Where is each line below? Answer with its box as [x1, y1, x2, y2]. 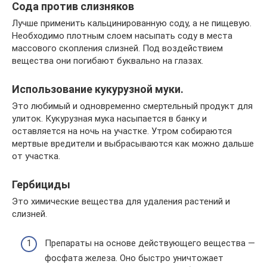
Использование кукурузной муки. [12, 83, 184, 95]
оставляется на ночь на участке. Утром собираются [12, 126, 232, 136]
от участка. [12, 151, 60, 162]
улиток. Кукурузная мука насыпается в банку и [12, 113, 207, 124]
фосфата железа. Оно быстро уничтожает [45, 252, 223, 263]
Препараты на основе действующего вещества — [45, 237, 255, 249]
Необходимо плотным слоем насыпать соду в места [12, 30, 232, 41]
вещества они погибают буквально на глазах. [12, 55, 203, 66]
